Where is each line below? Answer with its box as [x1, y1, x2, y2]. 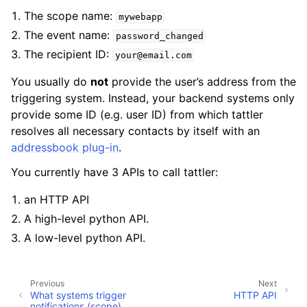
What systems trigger [30, 289, 126, 301]
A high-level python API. [24, 212, 149, 225]
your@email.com [114, 50, 192, 60]
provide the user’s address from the [108, 75, 296, 88]
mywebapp [118, 12, 162, 22]
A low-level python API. [24, 231, 146, 245]
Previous [30, 278, 64, 289]
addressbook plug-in [11, 140, 119, 154]
